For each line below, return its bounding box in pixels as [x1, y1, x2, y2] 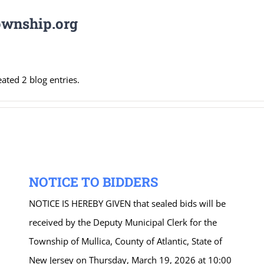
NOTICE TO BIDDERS [29, 173, 158, 190]
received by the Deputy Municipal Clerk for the [29, 216, 217, 228]
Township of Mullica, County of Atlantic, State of [29, 235, 222, 247]
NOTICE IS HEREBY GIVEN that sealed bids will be [29, 197, 226, 209]
